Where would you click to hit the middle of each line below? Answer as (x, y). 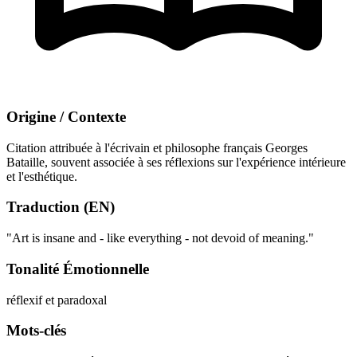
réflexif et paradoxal (57, 300)
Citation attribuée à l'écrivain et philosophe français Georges (157, 147)
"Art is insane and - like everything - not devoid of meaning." (160, 238)
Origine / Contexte (66, 116)
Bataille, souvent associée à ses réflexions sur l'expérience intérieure (176, 162)
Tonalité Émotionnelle (78, 269)
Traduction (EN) (61, 207)
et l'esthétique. (42, 176)
